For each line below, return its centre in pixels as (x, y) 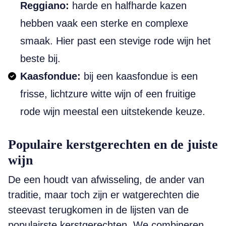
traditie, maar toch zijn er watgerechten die (104, 195)
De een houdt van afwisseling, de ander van (106, 180)
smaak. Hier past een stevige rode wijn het (116, 41)
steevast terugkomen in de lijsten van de (98, 210)
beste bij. (40, 59)
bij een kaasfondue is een (139, 76)
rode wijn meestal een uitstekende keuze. (113, 111)
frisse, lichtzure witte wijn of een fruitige (108, 94)
